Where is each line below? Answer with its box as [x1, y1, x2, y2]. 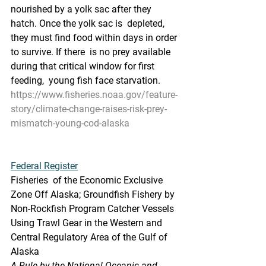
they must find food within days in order [11, 32, 179, 43]
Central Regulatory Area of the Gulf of [11, 232, 170, 243]
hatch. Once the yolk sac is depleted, [11, 18, 167, 29]
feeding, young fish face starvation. [11, 75, 160, 86]
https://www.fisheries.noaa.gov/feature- [11, 89, 178, 100]
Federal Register [11, 160, 78, 172]
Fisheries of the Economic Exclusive [11, 175, 165, 186]
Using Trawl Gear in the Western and [11, 217, 167, 229]
